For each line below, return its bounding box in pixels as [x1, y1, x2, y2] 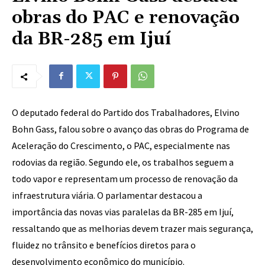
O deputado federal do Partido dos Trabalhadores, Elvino [12, 106, 240, 118]
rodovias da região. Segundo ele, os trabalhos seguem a [12, 156, 234, 168]
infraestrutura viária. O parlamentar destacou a [12, 189, 202, 201]
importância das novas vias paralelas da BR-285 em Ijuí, [12, 206, 234, 218]
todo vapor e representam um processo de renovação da [12, 173, 238, 185]
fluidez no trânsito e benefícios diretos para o [12, 239, 196, 251]
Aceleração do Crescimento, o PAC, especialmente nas [12, 140, 230, 151]
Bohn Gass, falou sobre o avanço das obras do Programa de [12, 123, 249, 135]
